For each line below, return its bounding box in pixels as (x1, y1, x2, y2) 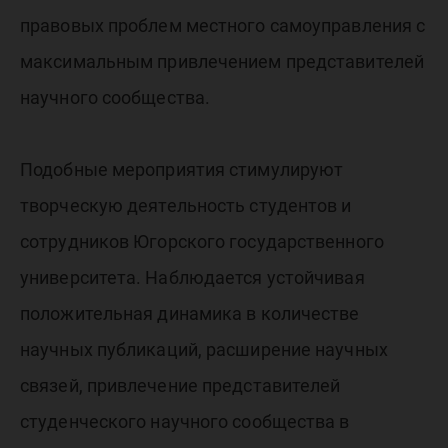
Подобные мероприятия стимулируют (20, 159, 344, 180)
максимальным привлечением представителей (20, 51, 425, 72)
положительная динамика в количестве (20, 303, 360, 324)
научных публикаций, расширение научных (20, 339, 388, 360)
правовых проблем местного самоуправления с (20, 15, 426, 36)
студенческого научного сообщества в (20, 411, 350, 432)
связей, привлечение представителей (20, 375, 341, 396)
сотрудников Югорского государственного (20, 231, 384, 252)
